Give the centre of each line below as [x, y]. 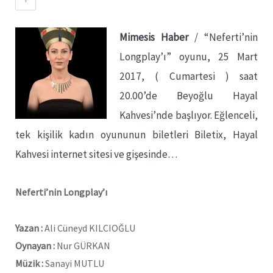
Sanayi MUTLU [74, 263]
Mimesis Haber [154, 37]
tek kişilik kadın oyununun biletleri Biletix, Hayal [136, 135]
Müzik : [29, 263]
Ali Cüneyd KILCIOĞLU [89, 228]
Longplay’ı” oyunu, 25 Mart [189, 57]
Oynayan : [35, 245]
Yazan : [29, 228]
